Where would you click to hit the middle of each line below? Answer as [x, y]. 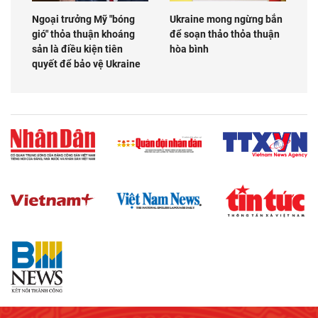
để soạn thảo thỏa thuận [225, 34]
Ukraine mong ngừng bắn [226, 20]
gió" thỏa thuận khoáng [83, 34]
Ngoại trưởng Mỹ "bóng [83, 20]
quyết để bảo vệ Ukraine [86, 64]
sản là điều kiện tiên [77, 49]
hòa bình [189, 49]
